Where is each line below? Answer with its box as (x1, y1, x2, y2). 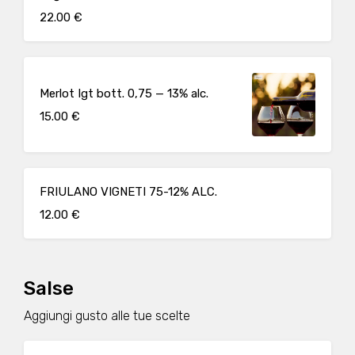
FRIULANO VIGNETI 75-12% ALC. (40, 185, 217, 199)
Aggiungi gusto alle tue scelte (24, 308, 190, 323)
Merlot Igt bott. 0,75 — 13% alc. (40, 86, 208, 101)
